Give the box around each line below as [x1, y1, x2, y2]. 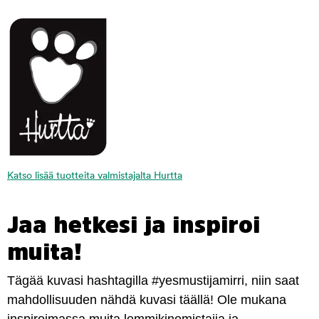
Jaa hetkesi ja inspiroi [7, 213, 260, 236]
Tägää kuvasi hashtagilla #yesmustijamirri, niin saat [7, 273, 299, 288]
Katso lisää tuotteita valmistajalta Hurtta [7, 170, 182, 182]
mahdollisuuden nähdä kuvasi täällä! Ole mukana [7, 292, 286, 307]
